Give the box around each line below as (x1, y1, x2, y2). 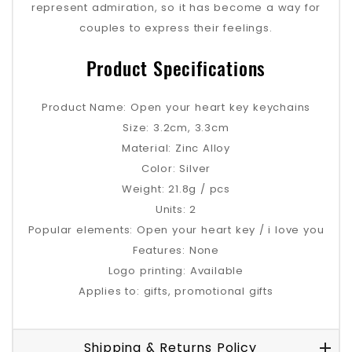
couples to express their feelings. (79, 20, 273, 35)
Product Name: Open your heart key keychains (41, 99, 311, 115)
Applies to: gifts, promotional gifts (79, 283, 273, 299)
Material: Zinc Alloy (122, 140, 230, 156)
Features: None (132, 242, 220, 258)
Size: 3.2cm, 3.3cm (123, 119, 229, 135)
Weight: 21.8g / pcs (121, 181, 231, 196)
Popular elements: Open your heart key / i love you (27, 222, 324, 237)
